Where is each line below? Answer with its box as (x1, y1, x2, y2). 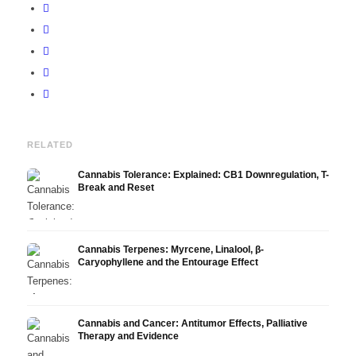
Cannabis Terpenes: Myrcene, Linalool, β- (77, 243, 264, 255)
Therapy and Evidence (77, 331, 179, 342)
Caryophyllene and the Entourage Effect (77, 256, 258, 268)
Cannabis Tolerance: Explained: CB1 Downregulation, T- (77, 168, 329, 180)
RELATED (26, 139, 74, 149)
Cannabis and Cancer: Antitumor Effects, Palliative (77, 318, 308, 330)
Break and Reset (77, 181, 154, 193)
